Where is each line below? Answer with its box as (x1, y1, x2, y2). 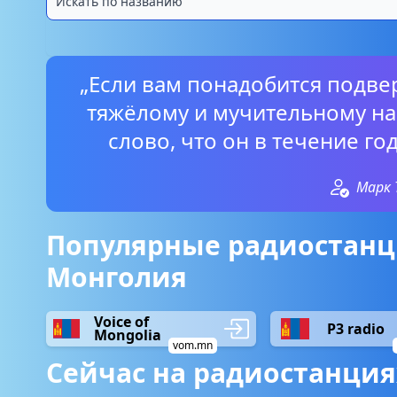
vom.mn (173, 338, 214, 353)
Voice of (93, 312, 149, 331)
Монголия (46, 259, 187, 295)
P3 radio (327, 318, 385, 339)
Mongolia (93, 325, 161, 345)
